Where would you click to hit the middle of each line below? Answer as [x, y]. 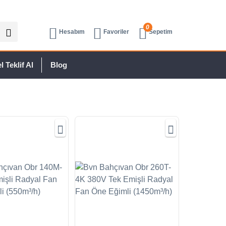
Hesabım [72, 32]
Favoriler [116, 32]
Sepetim [160, 32]
